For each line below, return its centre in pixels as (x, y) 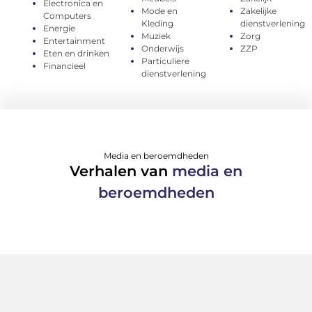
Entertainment (75, 40)
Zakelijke (258, 10)
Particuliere (166, 61)
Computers (68, 15)
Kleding (158, 23)
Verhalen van (121, 171)
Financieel (65, 65)
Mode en (160, 10)
